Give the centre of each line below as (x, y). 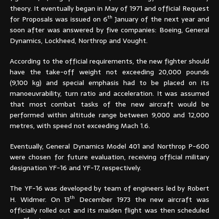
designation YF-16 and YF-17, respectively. (76, 168)
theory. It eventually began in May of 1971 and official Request (109, 8)
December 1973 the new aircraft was (142, 199)
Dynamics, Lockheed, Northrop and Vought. (79, 41)
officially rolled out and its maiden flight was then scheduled (109, 210)
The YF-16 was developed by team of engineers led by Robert (109, 188)
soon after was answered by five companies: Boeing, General (109, 30)
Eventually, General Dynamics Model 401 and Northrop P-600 (109, 146)
